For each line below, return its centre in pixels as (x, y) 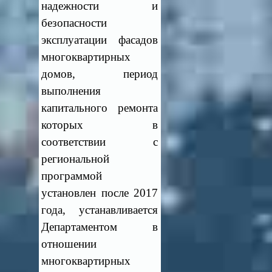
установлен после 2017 (100, 193)
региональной (76, 159)
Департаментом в (100, 227)
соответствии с (100, 142)
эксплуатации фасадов (100, 40)
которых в (100, 125)
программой (72, 176)
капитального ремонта (100, 108)
